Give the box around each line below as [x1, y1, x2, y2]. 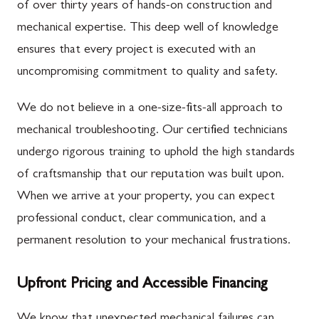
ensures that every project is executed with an [17, 44, 256, 57]
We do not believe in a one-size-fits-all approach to [17, 103, 283, 115]
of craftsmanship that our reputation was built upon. [17, 169, 284, 182]
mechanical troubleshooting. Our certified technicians [17, 125, 288, 137]
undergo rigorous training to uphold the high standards [17, 147, 295, 159]
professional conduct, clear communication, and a [17, 213, 266, 226]
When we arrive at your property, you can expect [17, 191, 275, 204]
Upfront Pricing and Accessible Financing [17, 277, 268, 293]
